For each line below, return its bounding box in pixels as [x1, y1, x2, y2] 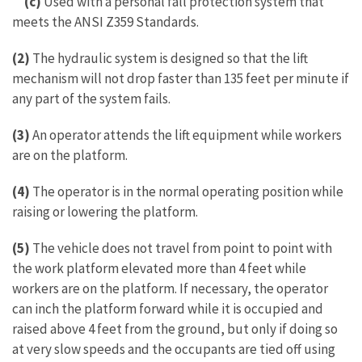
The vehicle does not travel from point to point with [30, 239, 332, 257]
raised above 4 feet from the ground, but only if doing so [12, 320, 338, 338]
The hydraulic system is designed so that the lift [32, 49, 308, 67]
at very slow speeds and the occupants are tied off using [12, 340, 335, 358]
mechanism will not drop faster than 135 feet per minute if [12, 69, 349, 87]
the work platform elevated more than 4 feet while [12, 259, 306, 277]
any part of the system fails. [12, 90, 170, 107]
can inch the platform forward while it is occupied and [12, 300, 323, 318]
